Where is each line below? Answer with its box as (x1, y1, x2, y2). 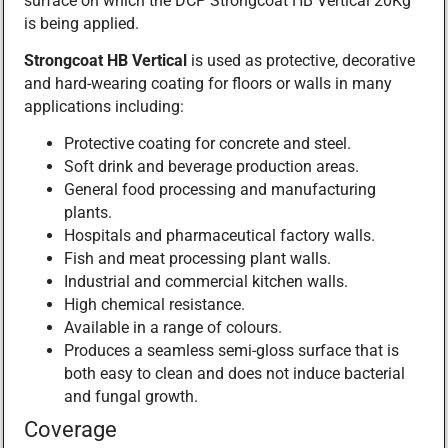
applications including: (24, 97, 184, 117)
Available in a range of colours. (64, 318, 282, 338)
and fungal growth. (64, 387, 198, 407)
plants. (64, 203, 112, 223)
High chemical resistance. (64, 295, 245, 315)
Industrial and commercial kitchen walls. (64, 272, 348, 292)
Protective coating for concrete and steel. (64, 134, 351, 154)
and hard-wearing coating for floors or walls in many (24, 74, 392, 94)
